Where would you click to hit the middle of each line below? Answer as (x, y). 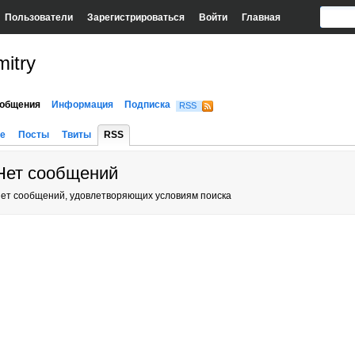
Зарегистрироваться (136, 17)
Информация (82, 105)
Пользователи (38, 17)
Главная (261, 17)
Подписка (147, 105)
